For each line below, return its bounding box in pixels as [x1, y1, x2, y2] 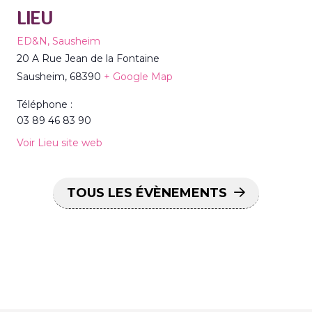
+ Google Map [104, 70, 173, 84]
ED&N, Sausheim [17, 35, 100, 48]
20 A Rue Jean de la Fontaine [17, 52, 159, 65]
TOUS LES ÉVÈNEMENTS [67, 185, 227, 201]
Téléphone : [17, 98, 72, 111]
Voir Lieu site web [17, 136, 102, 150]
